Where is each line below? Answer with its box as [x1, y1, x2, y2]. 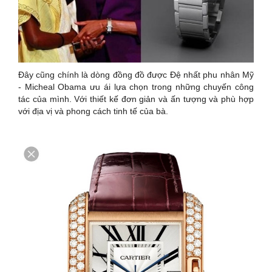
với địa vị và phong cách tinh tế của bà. [18, 106, 168, 117]
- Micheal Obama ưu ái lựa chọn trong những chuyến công [18, 82, 254, 92]
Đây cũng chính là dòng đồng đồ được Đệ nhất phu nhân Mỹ [18, 70, 254, 80]
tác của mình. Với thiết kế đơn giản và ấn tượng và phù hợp [18, 94, 254, 104]
